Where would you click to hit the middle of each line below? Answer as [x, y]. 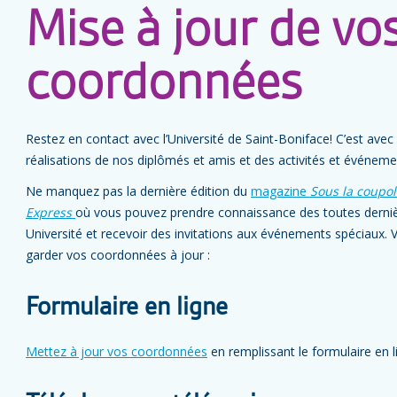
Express [49, 212]
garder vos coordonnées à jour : [118, 255]
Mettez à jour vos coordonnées [117, 351]
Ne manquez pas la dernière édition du [138, 191]
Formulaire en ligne [127, 307]
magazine [280, 191]
